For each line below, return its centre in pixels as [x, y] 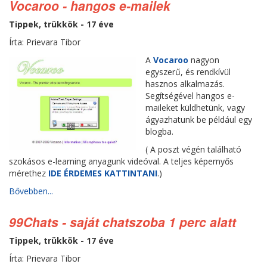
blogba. [159, 131]
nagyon [204, 60]
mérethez [29, 173]
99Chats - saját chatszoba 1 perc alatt [122, 222]
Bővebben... [31, 191]
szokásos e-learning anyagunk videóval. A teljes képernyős [121, 161]
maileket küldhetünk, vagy [195, 108]
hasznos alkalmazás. [185, 84]
